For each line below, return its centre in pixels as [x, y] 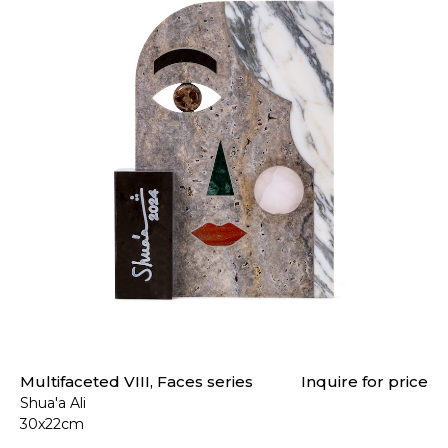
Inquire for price [364, 382]
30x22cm [52, 424]
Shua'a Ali [53, 403]
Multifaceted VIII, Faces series [136, 382]
